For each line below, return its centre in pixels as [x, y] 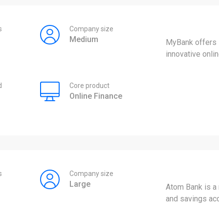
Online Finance [96, 96]
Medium [84, 40]
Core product [89, 86]
